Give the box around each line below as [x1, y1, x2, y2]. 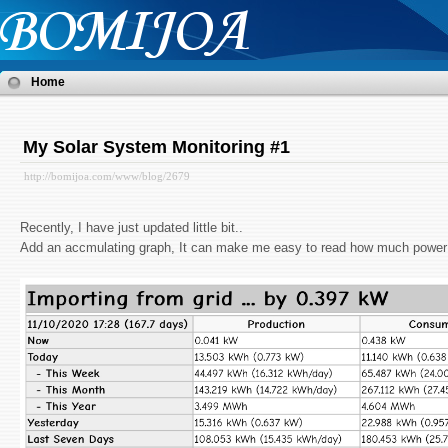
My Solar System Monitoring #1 [23, 137, 290, 157]
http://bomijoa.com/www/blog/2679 [24, 170, 190, 182]
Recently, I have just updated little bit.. [20, 220, 243, 235]
